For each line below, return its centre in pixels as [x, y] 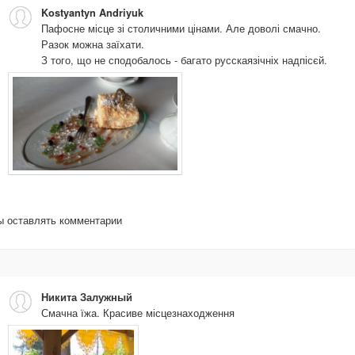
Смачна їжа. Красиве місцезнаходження [138, 312]
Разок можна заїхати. [93, 44]
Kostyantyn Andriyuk [92, 12]
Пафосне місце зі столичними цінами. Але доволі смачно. [181, 28]
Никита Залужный [87, 297]
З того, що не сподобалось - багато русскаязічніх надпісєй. [184, 59]
